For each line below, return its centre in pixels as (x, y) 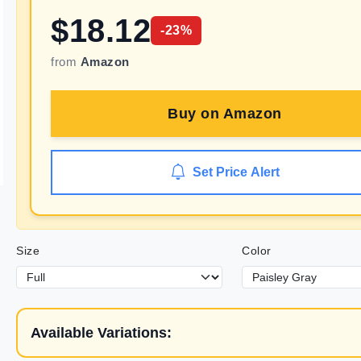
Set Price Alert (236, 172)
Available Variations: (101, 333)
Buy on (195, 114)
